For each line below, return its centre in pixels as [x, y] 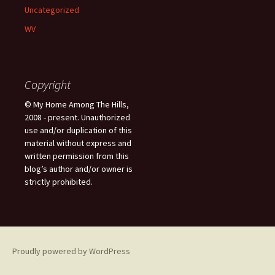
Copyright [48, 84]
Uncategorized [52, 10]
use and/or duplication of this [78, 130]
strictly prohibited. [59, 182]
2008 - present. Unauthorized [77, 117]
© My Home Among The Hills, [77, 104]
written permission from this [77, 156]
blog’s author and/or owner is [79, 169]
